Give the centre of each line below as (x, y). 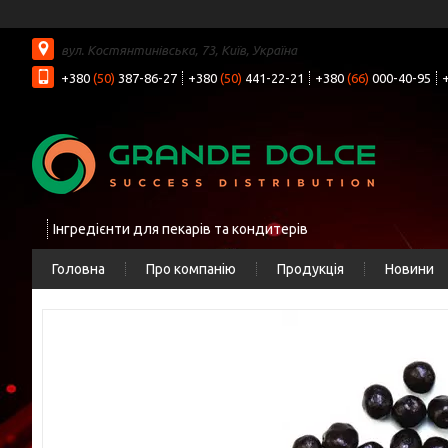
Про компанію (191, 269)
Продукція (310, 269)
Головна (78, 269)
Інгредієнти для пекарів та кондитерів (180, 228)
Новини (409, 269)
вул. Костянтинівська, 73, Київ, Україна (179, 49)
